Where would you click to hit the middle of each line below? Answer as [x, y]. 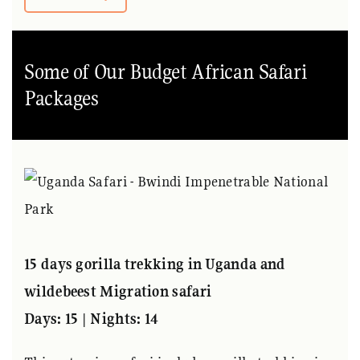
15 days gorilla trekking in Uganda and [155, 264]
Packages [61, 98]
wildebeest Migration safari [118, 291]
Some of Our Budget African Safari [166, 71]
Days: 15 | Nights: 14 [92, 318]
